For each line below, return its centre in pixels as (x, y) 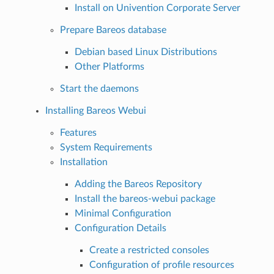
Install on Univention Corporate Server (157, 8)
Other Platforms (109, 66)
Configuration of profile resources (161, 265)
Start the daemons (99, 88)
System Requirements (106, 147)
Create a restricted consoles (149, 250)
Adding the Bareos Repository (138, 184)
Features (78, 132)
